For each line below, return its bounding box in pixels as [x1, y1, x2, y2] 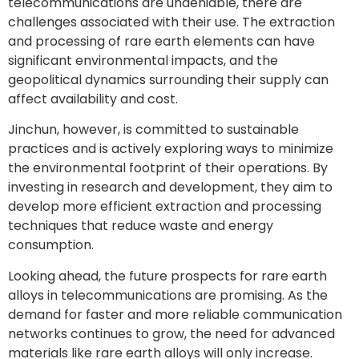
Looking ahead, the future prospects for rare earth [8, 266, 327, 285]
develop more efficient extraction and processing [8, 197, 321, 216]
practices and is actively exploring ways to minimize [8, 139, 333, 159]
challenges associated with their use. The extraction [8, 12, 335, 31]
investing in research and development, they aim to [8, 178, 333, 197]
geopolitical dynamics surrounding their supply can [8, 70, 329, 89]
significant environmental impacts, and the [8, 50, 278, 70]
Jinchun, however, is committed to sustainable [8, 120, 299, 139]
